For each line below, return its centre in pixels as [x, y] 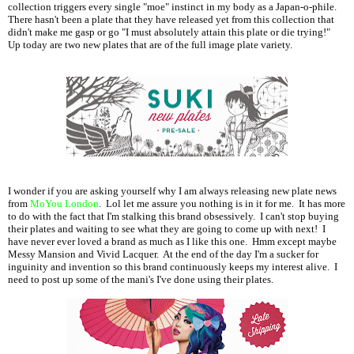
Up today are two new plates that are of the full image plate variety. [150, 45]
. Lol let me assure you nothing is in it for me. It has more [222, 204]
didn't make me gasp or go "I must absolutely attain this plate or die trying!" [170, 33]
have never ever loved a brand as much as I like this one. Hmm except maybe [172, 242]
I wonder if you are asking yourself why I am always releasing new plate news [172, 192]
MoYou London [64, 204]
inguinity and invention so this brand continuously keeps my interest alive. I [173, 267]
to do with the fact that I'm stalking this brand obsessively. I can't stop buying [173, 217]
